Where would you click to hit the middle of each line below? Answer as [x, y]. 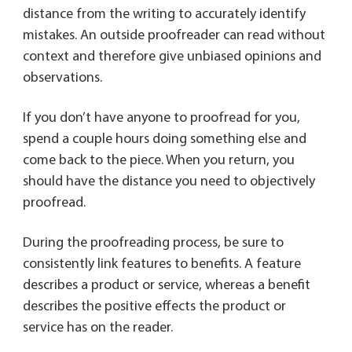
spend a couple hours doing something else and [164, 139]
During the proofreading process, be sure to [153, 243]
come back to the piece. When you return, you [158, 161]
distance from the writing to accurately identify [164, 15]
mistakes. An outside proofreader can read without [174, 36]
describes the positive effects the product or [154, 307]
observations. [62, 78]
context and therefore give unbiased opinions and [172, 57]
